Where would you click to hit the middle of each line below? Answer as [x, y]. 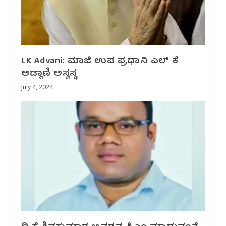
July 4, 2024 [37, 89]
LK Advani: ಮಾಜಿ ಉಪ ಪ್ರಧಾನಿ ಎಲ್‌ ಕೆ [100, 62]
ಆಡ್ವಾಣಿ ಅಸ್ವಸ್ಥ [49, 74]
